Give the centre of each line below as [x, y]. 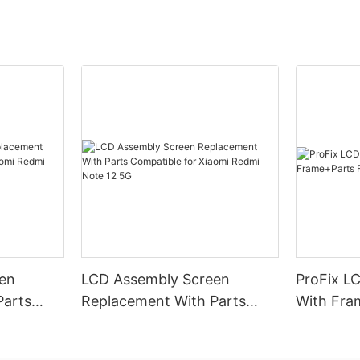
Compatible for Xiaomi [157, 323]
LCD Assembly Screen [156, 280]
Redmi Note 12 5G [143, 345]
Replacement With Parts [164, 301]
